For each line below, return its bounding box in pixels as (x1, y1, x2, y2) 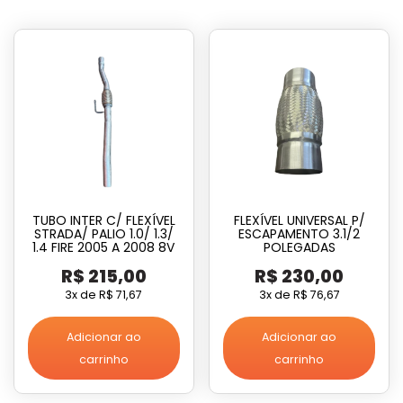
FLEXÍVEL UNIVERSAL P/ (233, 210, 365, 229)
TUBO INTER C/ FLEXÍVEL (31, 210, 175, 229)
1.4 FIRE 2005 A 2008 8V (32, 237, 175, 256)
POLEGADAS (263, 237, 336, 256)
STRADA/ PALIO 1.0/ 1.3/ (33, 224, 174, 243)
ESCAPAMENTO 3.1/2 (238, 224, 361, 243)
